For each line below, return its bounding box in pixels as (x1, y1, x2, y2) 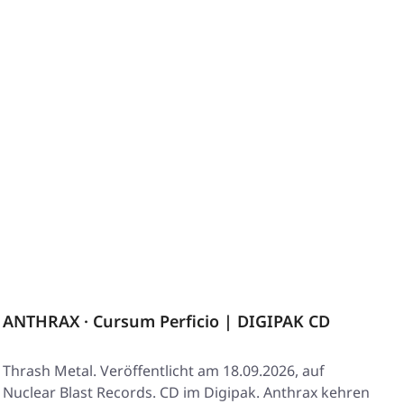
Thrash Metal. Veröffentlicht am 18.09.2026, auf (3, 361, 325, 381)
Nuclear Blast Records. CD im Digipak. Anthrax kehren (3, 382, 370, 402)
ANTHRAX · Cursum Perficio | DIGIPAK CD (3, 310, 330, 332)
